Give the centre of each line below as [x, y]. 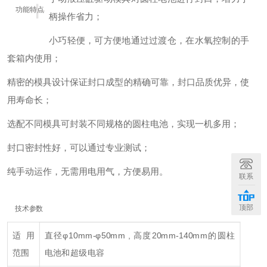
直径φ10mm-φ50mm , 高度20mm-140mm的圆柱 [140, 235]
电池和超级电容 [74, 252]
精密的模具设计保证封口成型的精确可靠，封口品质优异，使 [128, 82]
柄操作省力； [76, 16]
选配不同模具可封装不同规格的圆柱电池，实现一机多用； [123, 124]
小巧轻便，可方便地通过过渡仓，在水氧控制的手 [149, 40]
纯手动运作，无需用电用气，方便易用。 [88, 171]
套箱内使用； [34, 58]
